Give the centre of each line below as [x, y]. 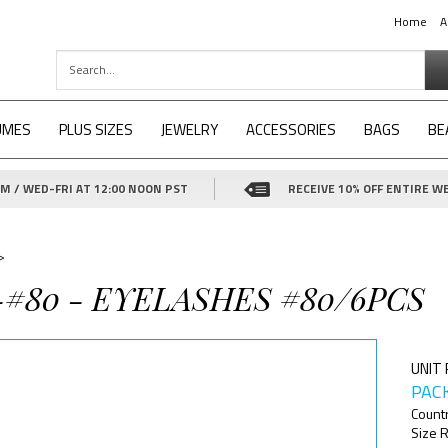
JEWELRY [189, 129]
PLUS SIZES [96, 129]
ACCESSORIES [291, 129]
